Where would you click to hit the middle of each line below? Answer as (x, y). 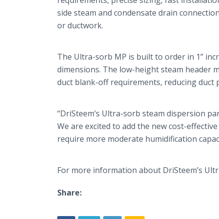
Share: (69, 193)
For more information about (110, 170)
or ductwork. (80, 25)
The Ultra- (76, 57)
